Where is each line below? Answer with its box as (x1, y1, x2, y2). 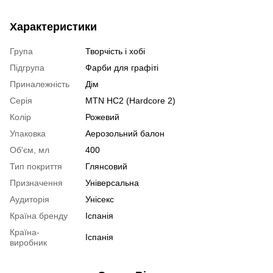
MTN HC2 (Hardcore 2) (85, 96, 175, 106)
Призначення (10, 178, 63, 188)
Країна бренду (10, 211, 68, 221)
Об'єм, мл (10, 145, 49, 155)
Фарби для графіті (85, 63, 158, 73)
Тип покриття (10, 161, 62, 172)
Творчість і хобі (85, 46, 145, 57)
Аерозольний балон (85, 129, 165, 139)
